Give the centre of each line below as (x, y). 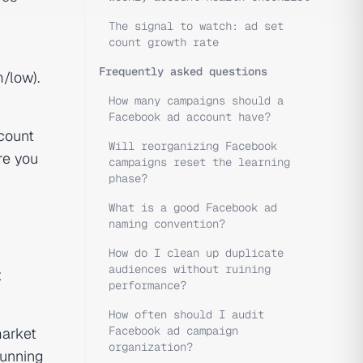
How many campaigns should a (196, 100)
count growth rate (164, 42)
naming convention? (167, 224)
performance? (147, 285)
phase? (128, 178)
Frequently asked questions (183, 71)
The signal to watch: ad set (196, 26)
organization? (151, 347)
